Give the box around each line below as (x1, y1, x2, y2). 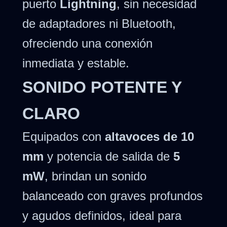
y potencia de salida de (44, 149, 173, 163)
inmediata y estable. (22, 56, 129, 70)
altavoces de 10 (105, 129, 194, 143)
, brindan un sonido (45, 169, 146, 183)
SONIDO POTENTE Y (22, 78, 181, 96)
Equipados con (22, 129, 105, 143)
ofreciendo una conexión (22, 36, 153, 50)
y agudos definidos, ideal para (22, 208, 181, 222)
